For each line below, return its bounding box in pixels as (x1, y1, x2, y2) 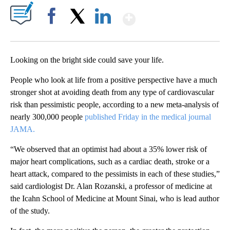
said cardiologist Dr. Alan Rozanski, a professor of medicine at (10, 182, 212, 191)
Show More (135, 5, 216, 24)
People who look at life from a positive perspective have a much (10, 75, 217, 85)
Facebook (40, 30, 68, 38)
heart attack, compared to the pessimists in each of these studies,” (10, 169, 220, 179)
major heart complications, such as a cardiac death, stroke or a (10, 157, 209, 166)
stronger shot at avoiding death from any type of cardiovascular (10, 88, 214, 97)
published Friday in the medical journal (85, 112, 211, 122)
